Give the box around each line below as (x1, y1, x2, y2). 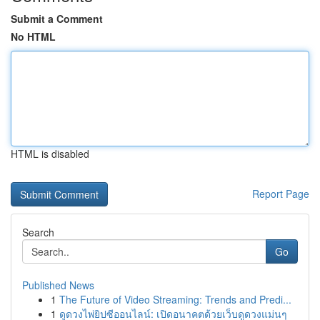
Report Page (252, 186, 309, 201)
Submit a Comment (11, 11, 103, 26)
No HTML (11, 29, 56, 44)
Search (22, 225, 54, 239)
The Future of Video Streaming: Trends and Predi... (59, 292, 291, 306)
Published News (22, 278, 94, 292)
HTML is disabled (11, 146, 89, 161)
